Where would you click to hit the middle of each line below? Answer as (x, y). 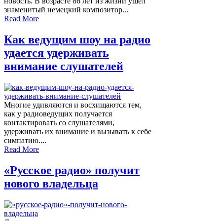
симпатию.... (25, 141)
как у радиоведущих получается (58, 114)
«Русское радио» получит (72, 170)
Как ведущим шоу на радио (77, 40)
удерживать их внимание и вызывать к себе (78, 132)
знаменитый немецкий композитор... (66, 10)
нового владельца (51, 184)
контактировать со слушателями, (59, 123)
